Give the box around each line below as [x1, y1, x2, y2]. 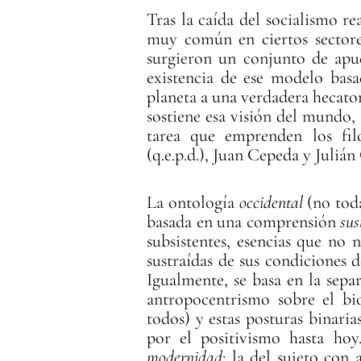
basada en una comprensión [147, 210, 341, 232]
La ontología [147, 191, 239, 213]
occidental [239, 191, 303, 213]
